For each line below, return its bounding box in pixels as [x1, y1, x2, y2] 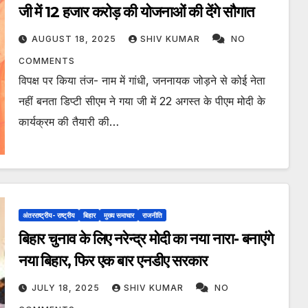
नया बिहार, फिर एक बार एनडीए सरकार [18, 252, 208, 271]
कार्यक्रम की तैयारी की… [18, 115, 119, 129]
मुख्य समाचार [103, 211, 134, 220]
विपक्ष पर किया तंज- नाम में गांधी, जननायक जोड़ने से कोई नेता [18, 74, 265, 88]
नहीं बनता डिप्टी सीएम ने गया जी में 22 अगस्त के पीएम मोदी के [18, 94, 265, 109]
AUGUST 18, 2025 [31, 34, 119, 45]
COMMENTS [18, 56, 75, 67]
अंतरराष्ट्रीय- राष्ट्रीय [22, 211, 75, 220]
